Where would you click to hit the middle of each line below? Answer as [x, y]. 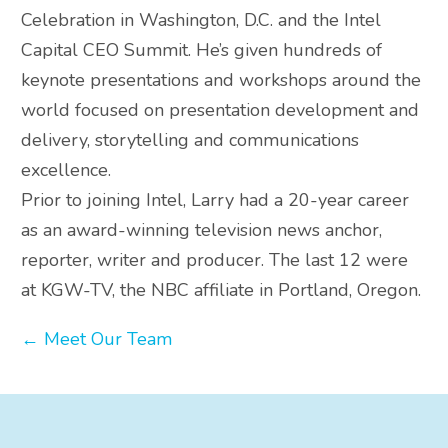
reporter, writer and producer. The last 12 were [214, 259]
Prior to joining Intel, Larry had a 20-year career [215, 199]
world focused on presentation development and [220, 109]
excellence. [66, 169]
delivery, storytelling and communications [190, 139]
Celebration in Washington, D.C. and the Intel [201, 19]
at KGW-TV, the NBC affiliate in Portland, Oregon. [221, 289]
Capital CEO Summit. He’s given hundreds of [201, 49]
